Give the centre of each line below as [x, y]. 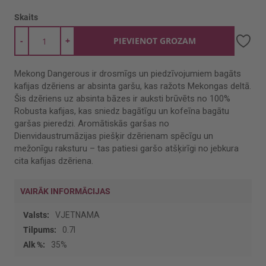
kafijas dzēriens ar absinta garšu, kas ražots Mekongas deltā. [133, 86]
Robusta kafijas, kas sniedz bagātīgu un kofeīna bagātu [122, 111]
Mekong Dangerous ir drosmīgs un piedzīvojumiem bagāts [128, 74]
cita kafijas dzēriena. [54, 161]
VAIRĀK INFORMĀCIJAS [65, 191]
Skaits [26, 17]
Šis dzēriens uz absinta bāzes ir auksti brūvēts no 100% [122, 99]
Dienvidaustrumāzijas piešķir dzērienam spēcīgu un [114, 136]
